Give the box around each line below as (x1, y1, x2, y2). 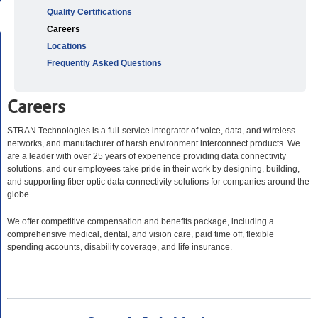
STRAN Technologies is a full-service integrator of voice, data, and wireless (7, 126, 295, 136)
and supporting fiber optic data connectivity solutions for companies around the (7, 177, 309, 187)
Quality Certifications (47, 7, 132, 17)
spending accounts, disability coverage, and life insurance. (7, 242, 232, 252)
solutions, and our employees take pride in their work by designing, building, (7, 164, 300, 174)
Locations (47, 41, 87, 51)
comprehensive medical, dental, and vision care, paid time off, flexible (7, 229, 274, 239)
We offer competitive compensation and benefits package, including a (7, 216, 274, 226)
